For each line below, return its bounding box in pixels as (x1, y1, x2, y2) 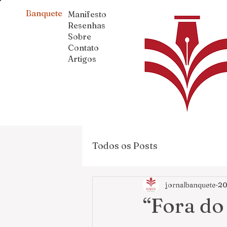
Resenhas (68, 20, 105, 30)
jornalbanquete (165, 180, 216, 190)
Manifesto (68, 9, 106, 19)
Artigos (68, 54, 96, 64)
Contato (68, 43, 99, 53)
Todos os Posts (92, 140, 158, 152)
